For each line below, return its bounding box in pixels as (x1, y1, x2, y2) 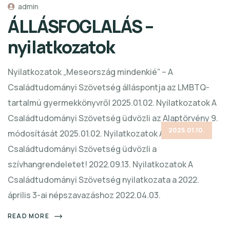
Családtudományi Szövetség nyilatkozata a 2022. (8, 174, 199, 186)
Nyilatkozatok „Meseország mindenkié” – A (8, 66, 173, 78)
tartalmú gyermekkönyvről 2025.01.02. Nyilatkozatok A (8, 97, 217, 109)
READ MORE (8, 212, 49, 221)
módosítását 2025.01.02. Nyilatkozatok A (8, 128, 164, 140)
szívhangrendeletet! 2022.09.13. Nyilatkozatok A (8, 159, 193, 170)
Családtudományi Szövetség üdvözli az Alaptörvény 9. (8, 112, 218, 124)
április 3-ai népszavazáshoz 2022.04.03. (8, 189, 161, 201)
